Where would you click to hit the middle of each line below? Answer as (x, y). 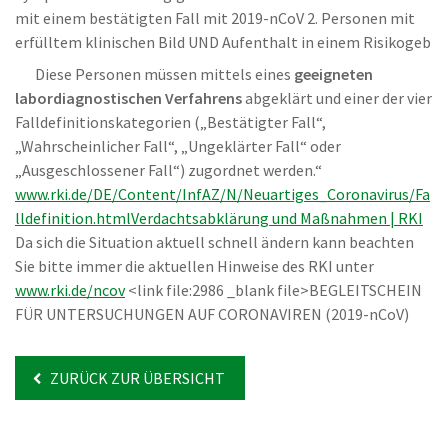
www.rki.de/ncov (70, 290)
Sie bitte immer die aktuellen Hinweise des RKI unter (194, 266)
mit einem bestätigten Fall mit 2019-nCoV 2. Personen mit (215, 18)
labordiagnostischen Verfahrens (128, 98)
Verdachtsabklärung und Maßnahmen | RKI (277, 218)
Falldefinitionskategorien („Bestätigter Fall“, (170, 122)
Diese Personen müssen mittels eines (164, 74)
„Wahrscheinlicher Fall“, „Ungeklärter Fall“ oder (178, 146)
